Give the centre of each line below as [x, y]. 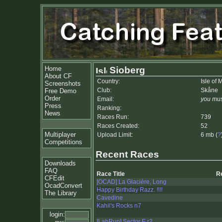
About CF [58, 76]
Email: [106, 99]
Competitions [63, 142]
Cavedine [110, 198]
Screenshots [63, 83]
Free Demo [60, 91]
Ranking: [109, 108]
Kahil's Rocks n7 [119, 206]
